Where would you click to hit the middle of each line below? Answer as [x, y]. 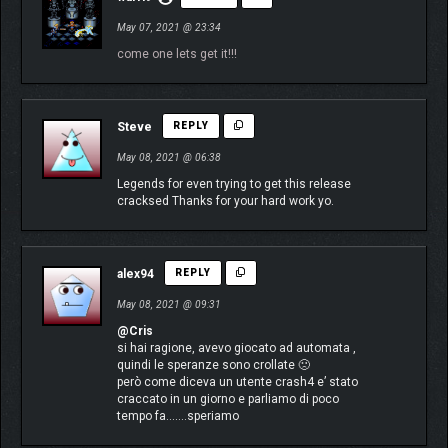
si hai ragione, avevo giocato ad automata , [236, 348]
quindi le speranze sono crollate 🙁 [213, 365]
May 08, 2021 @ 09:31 [169, 305]
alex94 [135, 274]
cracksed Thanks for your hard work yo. [225, 201]
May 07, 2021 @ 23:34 [169, 28]
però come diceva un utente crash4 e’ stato [237, 382]
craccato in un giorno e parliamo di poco [228, 399]
